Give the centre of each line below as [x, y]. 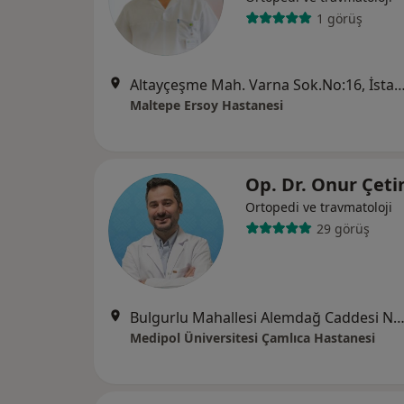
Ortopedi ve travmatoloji [319, 207]
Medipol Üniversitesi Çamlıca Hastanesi [252, 338]
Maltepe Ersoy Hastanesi [207, 105]
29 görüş [343, 228]
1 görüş [339, 18]
